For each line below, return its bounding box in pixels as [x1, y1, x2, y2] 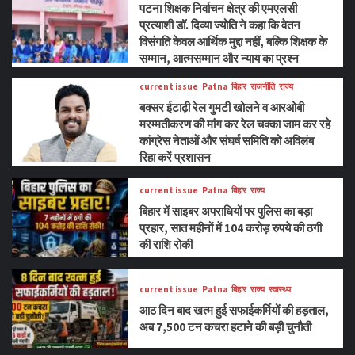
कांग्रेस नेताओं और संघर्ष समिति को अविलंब [139, 133, 315, 149]
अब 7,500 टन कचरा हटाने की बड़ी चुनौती [139, 319, 312, 335]
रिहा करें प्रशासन [139, 150, 212, 166]
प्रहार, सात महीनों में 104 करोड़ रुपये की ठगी [139, 219, 323, 235]
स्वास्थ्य [269, 284, 292, 296]
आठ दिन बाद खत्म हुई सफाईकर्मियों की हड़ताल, [139, 303, 330, 319]
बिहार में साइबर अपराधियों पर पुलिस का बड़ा [139, 203, 313, 219]
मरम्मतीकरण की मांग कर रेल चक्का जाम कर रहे [139, 116, 331, 132]
